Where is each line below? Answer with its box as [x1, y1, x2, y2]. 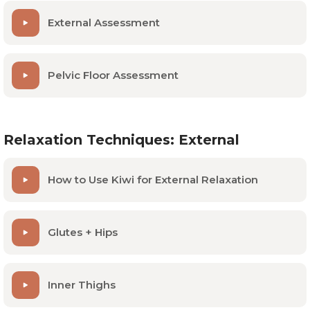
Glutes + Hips [48, 225, 118, 239]
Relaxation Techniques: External [3, 131, 239, 148]
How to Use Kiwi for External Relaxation [48, 172, 258, 186]
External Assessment [48, 15, 160, 29]
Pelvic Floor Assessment [48, 68, 179, 82]
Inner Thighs [48, 277, 116, 291]
